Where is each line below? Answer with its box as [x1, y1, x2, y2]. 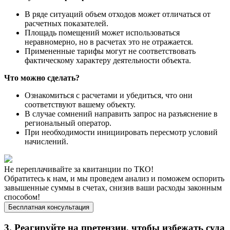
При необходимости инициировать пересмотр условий [25, 128, 218, 137]
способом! [4, 193, 40, 202]
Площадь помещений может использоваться [25, 28, 180, 37]
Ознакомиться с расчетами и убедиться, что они [25, 91, 193, 100]
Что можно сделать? [4, 73, 80, 83]
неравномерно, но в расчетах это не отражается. [25, 37, 193, 47]
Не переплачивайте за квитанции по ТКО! [4, 165, 154, 174]
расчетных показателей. [25, 19, 108, 28]
